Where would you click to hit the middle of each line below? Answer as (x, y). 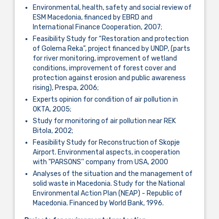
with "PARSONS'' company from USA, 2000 (100, 162)
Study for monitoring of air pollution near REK (104, 121)
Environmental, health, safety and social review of (112, 7)
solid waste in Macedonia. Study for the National (109, 183)
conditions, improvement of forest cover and (104, 68)
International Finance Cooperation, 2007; (98, 27)
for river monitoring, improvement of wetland (105, 58)
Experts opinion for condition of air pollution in (105, 99)
